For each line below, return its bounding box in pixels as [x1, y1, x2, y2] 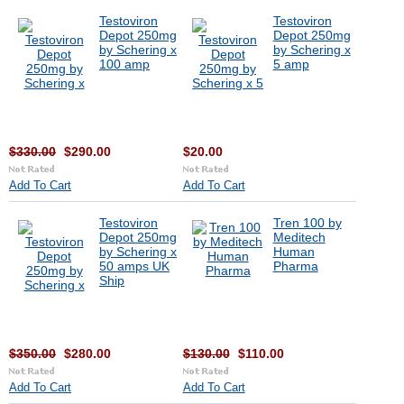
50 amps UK [99, 259, 170, 273]
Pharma [272, 259, 318, 273]
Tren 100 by [272, 216, 342, 230]
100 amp [99, 57, 150, 71]
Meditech [272, 230, 326, 244]
